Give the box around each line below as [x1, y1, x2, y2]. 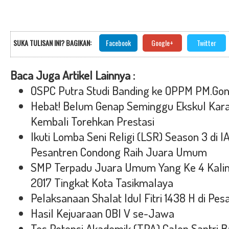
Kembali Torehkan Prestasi [31, 113, 154, 129]
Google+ [151, 37, 173, 48]
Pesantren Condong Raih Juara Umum [31, 144, 207, 159]
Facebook [106, 37, 131, 48]
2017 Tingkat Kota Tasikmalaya [31, 175, 173, 190]
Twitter [197, 37, 216, 48]
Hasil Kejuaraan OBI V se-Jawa [31, 205, 174, 221]
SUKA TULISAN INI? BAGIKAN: [13, 37, 91, 48]
